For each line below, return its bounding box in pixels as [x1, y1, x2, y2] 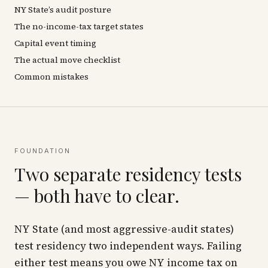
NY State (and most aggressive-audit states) [14, 222, 234, 236]
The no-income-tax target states [14, 20, 144, 32]
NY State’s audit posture [14, 4, 111, 16]
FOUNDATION [14, 147, 71, 155]
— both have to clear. [14, 184, 179, 208]
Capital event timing [14, 37, 96, 49]
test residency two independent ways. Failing [14, 239, 242, 253]
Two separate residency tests [14, 162, 242, 186]
